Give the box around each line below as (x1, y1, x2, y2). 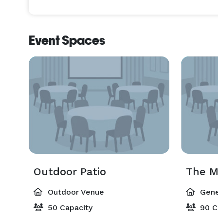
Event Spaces (29, 33, 105, 48)
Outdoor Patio (34, 165, 106, 178)
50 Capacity (45, 203, 92, 212)
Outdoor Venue (45, 187, 104, 197)
